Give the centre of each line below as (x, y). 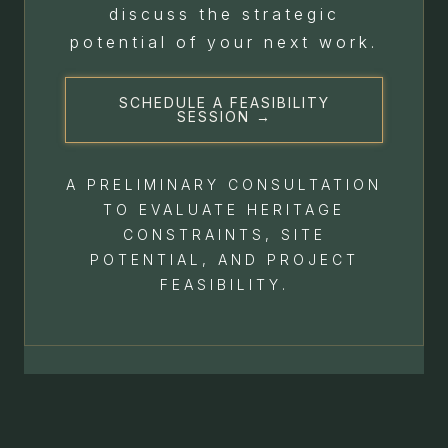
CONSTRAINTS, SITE (224, 234)
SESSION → (224, 116)
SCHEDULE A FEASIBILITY (224, 102)
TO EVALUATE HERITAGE (224, 209)
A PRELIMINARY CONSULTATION (224, 184)
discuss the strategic (224, 14)
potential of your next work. (224, 42)
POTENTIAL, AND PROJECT (224, 259)
